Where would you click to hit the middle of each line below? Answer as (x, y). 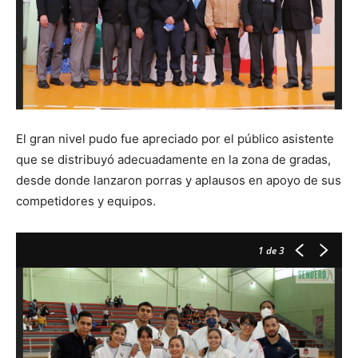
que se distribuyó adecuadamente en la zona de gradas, (173, 159)
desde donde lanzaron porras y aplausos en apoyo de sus (179, 180)
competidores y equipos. (86, 201)
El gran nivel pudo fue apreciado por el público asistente (175, 138)
